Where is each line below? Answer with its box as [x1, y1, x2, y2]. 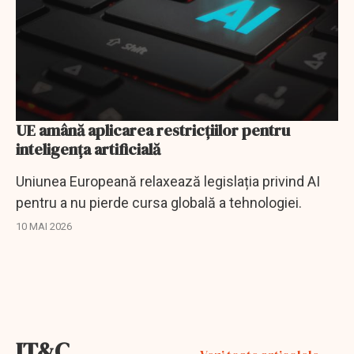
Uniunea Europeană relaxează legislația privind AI [16, 172, 320, 190]
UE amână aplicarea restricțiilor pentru [16, 119, 290, 141]
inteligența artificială [16, 137, 160, 160]
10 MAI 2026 [16, 220, 72, 232]
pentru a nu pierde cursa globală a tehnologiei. [16, 194, 302, 211]
